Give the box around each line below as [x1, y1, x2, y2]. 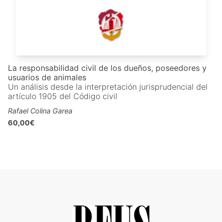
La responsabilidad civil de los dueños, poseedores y [8, 62, 207, 73]
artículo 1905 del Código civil [8, 91, 117, 101]
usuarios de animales [8, 72, 86, 82]
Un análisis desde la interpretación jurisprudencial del [8, 81, 208, 92]
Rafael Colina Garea [8, 106, 72, 115]
